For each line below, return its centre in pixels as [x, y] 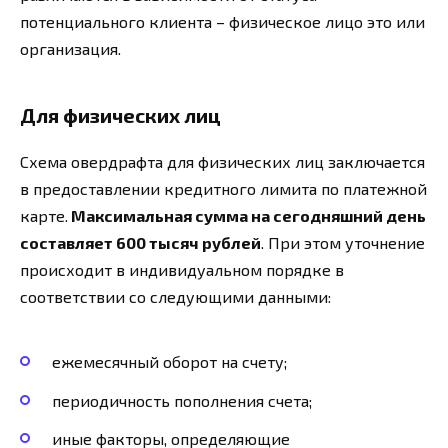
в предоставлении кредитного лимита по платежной [223, 189]
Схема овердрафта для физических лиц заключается [222, 162]
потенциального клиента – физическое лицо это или [222, 22]
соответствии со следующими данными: [175, 297]
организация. [70, 49]
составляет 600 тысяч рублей [140, 243]
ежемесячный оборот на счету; [169, 362]
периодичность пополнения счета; [182, 400]
